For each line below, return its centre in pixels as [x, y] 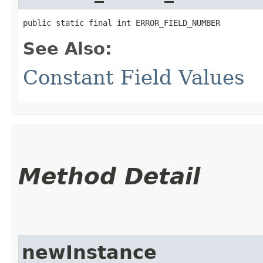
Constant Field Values [134, 77]
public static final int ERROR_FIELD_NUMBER [122, 23]
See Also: [68, 48]
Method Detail [109, 176]
